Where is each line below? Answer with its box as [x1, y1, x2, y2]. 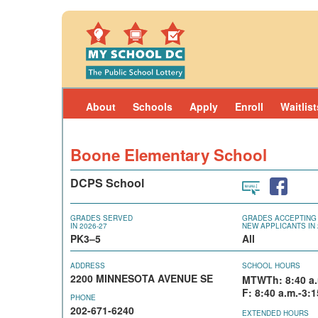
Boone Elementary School [70, 143, 267, 166]
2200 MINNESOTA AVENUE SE [70, 271, 213, 285]
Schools [133, 99, 172, 114]
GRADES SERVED [70, 213, 133, 223]
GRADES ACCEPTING [241, 213, 317, 223]
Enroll [235, 99, 263, 114]
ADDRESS [70, 261, 105, 270]
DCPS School [70, 175, 144, 191]
